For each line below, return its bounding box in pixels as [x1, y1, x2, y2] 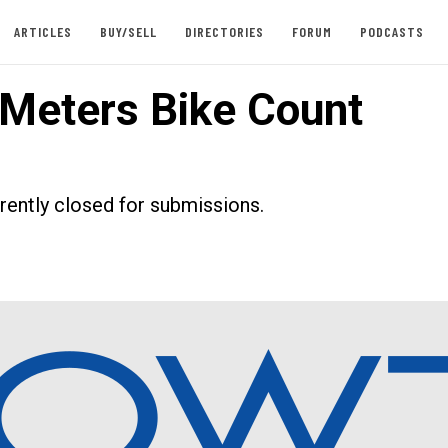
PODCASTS [359, 23, 424, 40]
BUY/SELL [99, 23, 157, 40]
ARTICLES [13, 23, 72, 40]
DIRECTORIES [184, 23, 264, 40]
